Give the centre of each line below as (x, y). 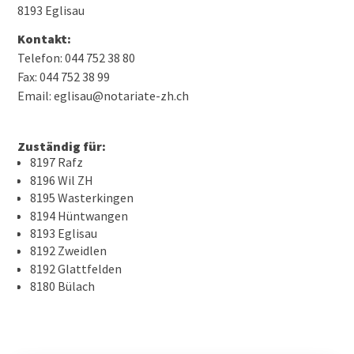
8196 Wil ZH (62, 180)
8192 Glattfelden (76, 268)
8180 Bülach (63, 286)
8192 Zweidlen (69, 251)
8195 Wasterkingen (82, 198)
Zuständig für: (62, 147)
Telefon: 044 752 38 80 (77, 58)
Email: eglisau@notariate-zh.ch (104, 96)
